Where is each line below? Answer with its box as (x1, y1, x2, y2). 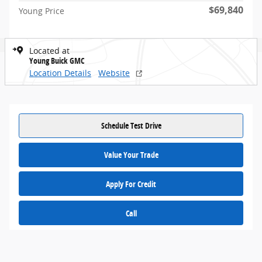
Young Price (19, 5, 64, 16)
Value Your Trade (104, 149, 158, 160)
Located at (29, 45, 70, 56)
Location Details (29, 67, 91, 78)
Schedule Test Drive (101, 120, 161, 132)
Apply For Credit (106, 178, 156, 189)
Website (98, 67, 130, 78)
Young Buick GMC (29, 55, 84, 66)
